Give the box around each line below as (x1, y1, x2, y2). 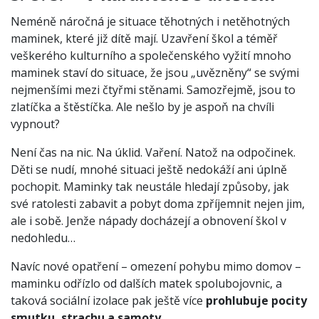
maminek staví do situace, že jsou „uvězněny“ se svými (11, 65, 299, 81)
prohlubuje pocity (206, 293, 307, 309)
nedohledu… (11, 230, 75, 246)
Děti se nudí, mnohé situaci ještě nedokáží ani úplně (11, 162, 287, 178)
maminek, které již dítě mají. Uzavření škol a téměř (11, 31, 278, 47)
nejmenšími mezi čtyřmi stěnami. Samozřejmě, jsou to (11, 82, 296, 98)
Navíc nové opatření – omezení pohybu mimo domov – (11, 258, 301, 275)
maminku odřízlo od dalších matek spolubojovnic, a (11, 276, 282, 292)
